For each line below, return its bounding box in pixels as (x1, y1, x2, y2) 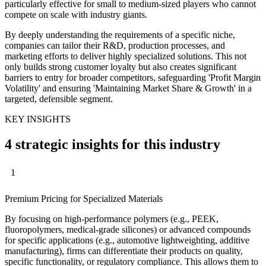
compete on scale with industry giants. (5, 9, 147, 20)
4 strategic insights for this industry (5, 136, 220, 152)
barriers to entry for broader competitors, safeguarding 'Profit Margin (5, 72, 261, 83)
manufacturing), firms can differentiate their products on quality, (5, 246, 243, 256)
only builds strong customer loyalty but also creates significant (5, 61, 236, 72)
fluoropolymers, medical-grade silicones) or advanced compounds (5, 224, 251, 235)
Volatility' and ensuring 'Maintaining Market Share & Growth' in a (5, 83, 252, 93)
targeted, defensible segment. (5, 93, 113, 104)
